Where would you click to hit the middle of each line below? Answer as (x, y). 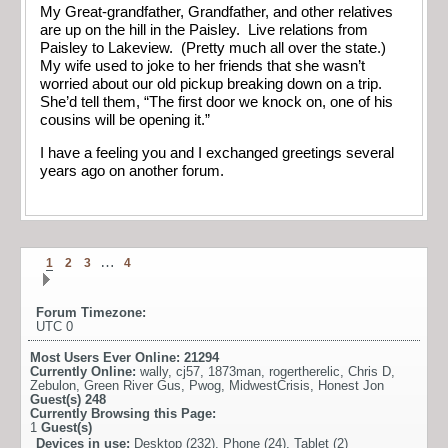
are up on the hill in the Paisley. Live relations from (204, 30)
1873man (234, 372)
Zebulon (53, 386)
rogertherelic (304, 372)
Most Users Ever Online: (107, 358)
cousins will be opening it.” (129, 120)
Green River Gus (132, 386)
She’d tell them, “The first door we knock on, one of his (216, 102)
